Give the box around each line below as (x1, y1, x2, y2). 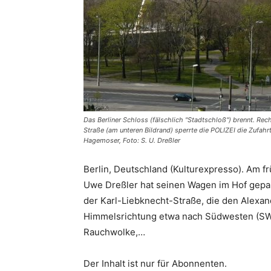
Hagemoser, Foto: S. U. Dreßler (83, 136, 180, 145)
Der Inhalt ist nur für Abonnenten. (83, 258, 227, 269)
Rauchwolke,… (83, 226, 145, 238)
